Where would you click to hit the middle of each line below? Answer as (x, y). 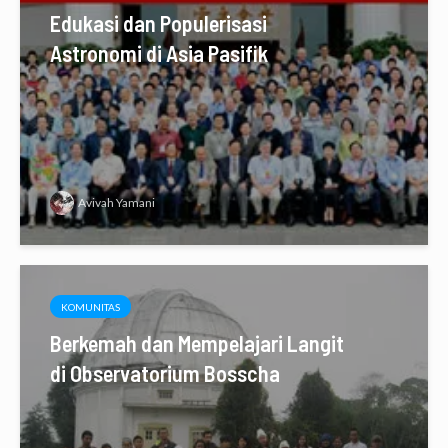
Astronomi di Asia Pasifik (159, 53)
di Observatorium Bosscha (165, 373)
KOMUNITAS (90, 307)
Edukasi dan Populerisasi (158, 23)
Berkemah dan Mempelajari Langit (197, 343)
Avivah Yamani (116, 203)
